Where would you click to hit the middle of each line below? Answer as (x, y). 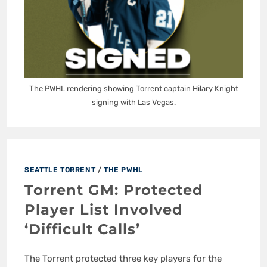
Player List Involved (104, 210)
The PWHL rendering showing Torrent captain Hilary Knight (133, 89)
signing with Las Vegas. (133, 103)
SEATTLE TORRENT (60, 170)
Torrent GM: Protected (114, 190)
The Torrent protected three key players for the (123, 259)
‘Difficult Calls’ (83, 229)
